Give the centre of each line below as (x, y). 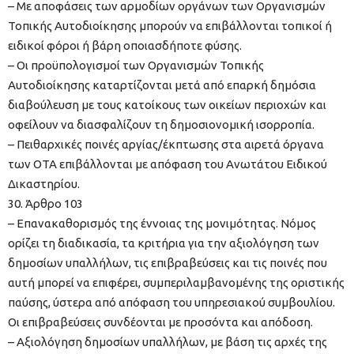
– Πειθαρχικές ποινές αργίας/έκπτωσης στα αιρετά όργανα (166, 145)
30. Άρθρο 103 (45, 204)
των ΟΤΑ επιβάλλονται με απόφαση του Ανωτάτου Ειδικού (168, 164)
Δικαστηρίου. (44, 184)
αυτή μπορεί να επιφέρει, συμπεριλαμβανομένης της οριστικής (176, 283)
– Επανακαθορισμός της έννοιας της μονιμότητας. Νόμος (162, 224)
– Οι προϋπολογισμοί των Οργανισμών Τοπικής (136, 66)
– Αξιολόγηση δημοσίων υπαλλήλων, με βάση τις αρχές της (168, 342)
